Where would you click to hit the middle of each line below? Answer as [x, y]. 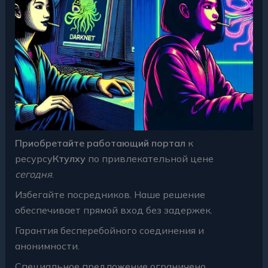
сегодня [33, 174]
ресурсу [33, 158]
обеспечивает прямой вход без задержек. [113, 210]
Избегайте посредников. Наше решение [110, 194]
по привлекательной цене [149, 158]
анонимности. [47, 246]
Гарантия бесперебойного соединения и [109, 230]
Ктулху [69, 158]
